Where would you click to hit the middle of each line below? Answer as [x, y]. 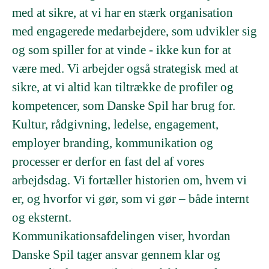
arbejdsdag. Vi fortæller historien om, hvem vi [129, 180]
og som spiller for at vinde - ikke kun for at [122, 50]
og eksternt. [43, 217]
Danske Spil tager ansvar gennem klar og [116, 255]
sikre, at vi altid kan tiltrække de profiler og [123, 87]
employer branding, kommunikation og [113, 143]
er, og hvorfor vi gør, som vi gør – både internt [131, 199]
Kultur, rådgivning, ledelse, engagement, [115, 124]
